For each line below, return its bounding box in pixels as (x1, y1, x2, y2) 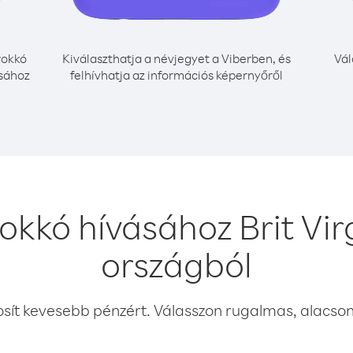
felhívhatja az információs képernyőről (70, 67, 283, 83)
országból (101, 242, 252, 286)
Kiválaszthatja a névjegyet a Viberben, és (62, 50, 291, 66)
